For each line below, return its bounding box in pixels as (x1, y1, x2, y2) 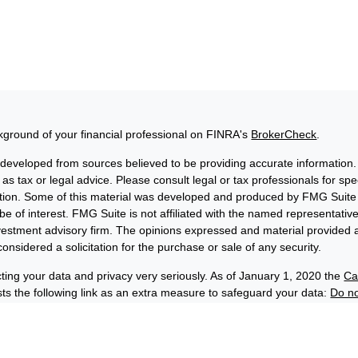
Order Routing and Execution (167, 343, 315, 356)
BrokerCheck (251, 127, 317, 141)
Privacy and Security (51, 343, 155, 356)
